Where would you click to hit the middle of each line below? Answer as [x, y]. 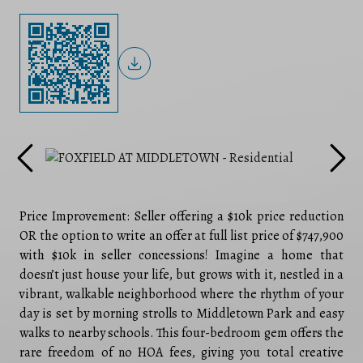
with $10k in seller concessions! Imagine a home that [181, 255]
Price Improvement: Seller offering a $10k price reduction [181, 216]
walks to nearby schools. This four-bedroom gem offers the [181, 333]
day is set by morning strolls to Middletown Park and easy [181, 313]
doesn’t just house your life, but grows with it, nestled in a [181, 274]
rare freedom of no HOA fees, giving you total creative [181, 352]
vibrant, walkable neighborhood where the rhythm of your [181, 294]
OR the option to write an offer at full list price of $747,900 [181, 235]
